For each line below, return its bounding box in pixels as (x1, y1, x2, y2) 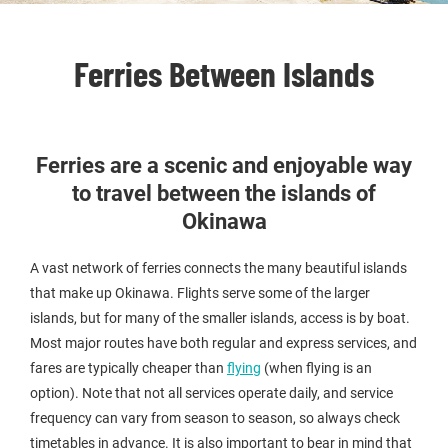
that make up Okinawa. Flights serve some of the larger (30, 285, 370, 301)
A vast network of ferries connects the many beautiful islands (30, 260, 407, 276)
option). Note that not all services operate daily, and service (30, 385, 393, 401)
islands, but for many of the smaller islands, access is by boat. (30, 310, 410, 326)
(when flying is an (261, 360, 372, 376)
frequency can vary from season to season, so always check (30, 410, 400, 426)
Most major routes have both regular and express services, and (30, 335, 417, 351)
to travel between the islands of (72, 181, 376, 206)
